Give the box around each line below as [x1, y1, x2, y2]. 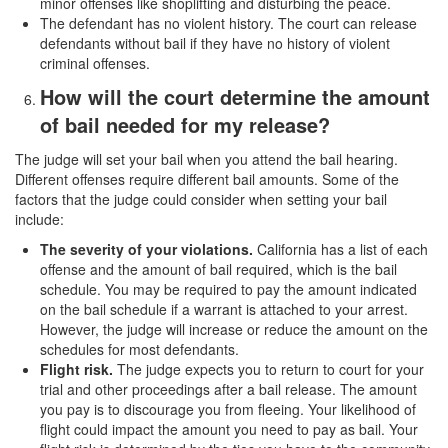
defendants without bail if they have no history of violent [40, 33, 390, 54]
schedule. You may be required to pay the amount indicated [40, 279, 417, 300]
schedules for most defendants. [40, 339, 239, 360]
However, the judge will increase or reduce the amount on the [40, 319, 428, 340]
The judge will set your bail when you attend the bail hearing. [15, 149, 398, 170]
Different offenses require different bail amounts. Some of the [15, 169, 399, 190]
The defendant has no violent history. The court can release [40, 13, 417, 34]
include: [15, 209, 64, 230]
